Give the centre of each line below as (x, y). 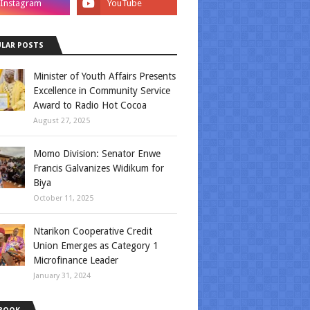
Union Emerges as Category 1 (96, 246)
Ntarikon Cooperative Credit (93, 231)
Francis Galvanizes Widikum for (99, 168)
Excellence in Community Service (102, 91)
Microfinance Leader (76, 260)
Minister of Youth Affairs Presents (104, 76)
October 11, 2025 (63, 198)
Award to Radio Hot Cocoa (90, 105)
